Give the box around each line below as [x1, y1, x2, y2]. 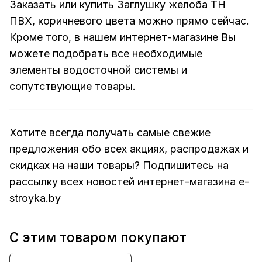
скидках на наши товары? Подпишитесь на [9, 158, 229, 171]
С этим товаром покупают [9, 229, 187, 246]
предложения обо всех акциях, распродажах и [9, 142, 249, 155]
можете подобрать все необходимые [9, 47, 202, 60]
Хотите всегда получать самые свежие [9, 126, 211, 139]
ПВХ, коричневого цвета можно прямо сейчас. [9, 14, 249, 27]
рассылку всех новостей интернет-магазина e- [9, 175, 249, 188]
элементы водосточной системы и [9, 63, 187, 76]
